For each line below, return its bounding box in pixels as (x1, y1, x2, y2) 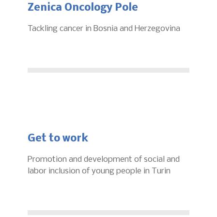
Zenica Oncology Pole (28, 2, 138, 14)
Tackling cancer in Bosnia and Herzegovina (28, 24, 180, 33)
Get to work (28, 133, 88, 144)
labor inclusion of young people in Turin (28, 166, 170, 176)
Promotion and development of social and (28, 155, 180, 164)
